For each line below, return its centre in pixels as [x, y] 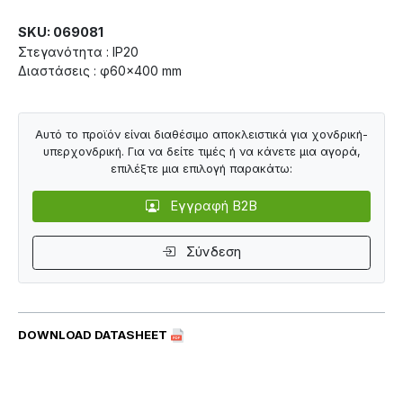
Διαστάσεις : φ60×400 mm [100, 70]
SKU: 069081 [61, 32]
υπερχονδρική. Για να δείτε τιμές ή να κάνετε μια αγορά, [201, 152]
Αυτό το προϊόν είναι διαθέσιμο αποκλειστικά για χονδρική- [201, 135]
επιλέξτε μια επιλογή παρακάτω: [201, 169]
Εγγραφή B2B [211, 206]
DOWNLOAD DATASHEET [94, 334]
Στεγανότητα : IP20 [78, 51]
